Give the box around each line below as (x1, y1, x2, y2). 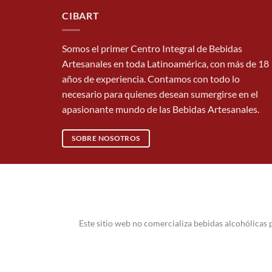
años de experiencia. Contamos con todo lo (62, 73, 240, 85)
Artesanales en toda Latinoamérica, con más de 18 (62, 58, 269, 70)
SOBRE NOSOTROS (72, 133, 140, 143)
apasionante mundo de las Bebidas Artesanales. (62, 103, 259, 115)
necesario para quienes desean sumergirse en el (62, 88, 258, 100)
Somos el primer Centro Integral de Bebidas (62, 42, 242, 55)
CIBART (62, 9, 100, 21)
